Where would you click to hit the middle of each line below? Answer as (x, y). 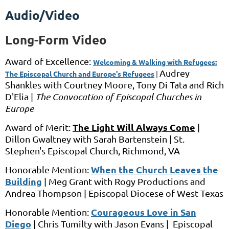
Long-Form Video (56, 40)
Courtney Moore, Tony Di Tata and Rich (144, 85)
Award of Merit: (39, 127)
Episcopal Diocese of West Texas (156, 193)
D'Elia (17, 97)
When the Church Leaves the (155, 170)
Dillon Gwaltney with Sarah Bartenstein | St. (95, 139)
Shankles (23, 85)
